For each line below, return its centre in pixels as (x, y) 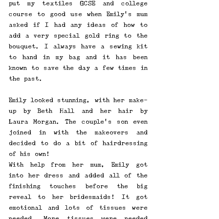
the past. (28, 79)
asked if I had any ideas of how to (78, 25)
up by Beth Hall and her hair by (78, 111)
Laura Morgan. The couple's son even (78, 122)
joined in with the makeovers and (78, 132)
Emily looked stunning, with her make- (78, 100)
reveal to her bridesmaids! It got (78, 197)
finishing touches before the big (78, 186)
